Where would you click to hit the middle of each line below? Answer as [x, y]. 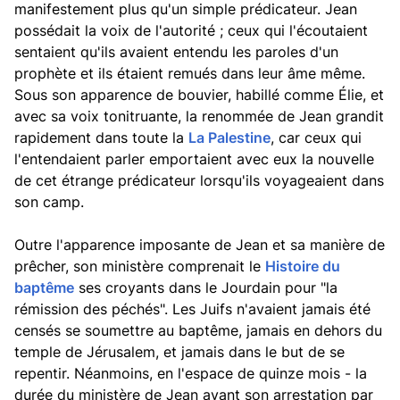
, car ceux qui [316, 137]
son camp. [49, 202]
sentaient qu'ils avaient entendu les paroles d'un [176, 52]
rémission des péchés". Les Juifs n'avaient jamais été [192, 309]
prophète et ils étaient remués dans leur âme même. [190, 73]
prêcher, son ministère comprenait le [140, 266]
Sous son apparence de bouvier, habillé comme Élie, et [199, 95]
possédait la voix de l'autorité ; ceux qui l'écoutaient [191, 30]
